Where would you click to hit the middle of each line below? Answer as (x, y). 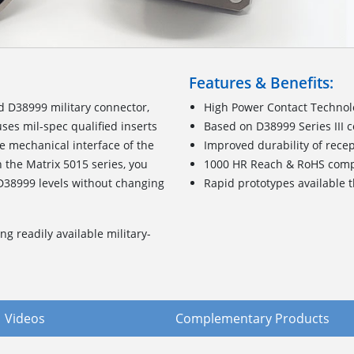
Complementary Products (253, 318)
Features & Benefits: (261, 82)
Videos (24, 318)
